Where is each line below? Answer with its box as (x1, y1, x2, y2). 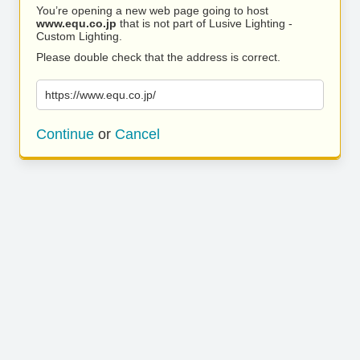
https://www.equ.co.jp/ (45, 88, 156, 101)
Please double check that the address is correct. (36, 51, 280, 63)
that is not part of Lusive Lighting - (117, 17, 292, 30)
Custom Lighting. (36, 30, 122, 43)
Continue (36, 126, 94, 142)
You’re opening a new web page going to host (36, 4, 268, 17)
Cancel (115, 126, 160, 142)
